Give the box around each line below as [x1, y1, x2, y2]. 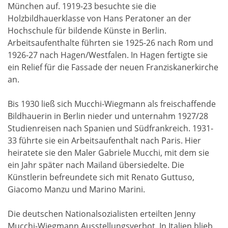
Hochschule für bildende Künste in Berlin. [8, 24, 166, 36]
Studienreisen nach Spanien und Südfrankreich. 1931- [8, 122, 213, 134]
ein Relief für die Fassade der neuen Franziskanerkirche [8, 61, 218, 73]
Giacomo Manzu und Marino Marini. [8, 183, 145, 195]
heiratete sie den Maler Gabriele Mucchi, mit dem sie [8, 147, 209, 158]
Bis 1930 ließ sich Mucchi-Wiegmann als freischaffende [8, 98, 216, 109]
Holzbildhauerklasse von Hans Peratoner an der [8, 12, 191, 24]
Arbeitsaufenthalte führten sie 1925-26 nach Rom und [8, 37, 213, 48]
